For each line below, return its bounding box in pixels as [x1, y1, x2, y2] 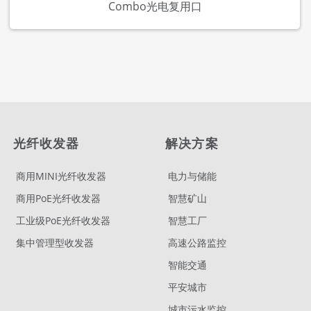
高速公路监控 [168, 236, 227, 250]
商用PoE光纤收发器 [15, 192, 101, 205]
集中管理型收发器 [15, 236, 94, 250]
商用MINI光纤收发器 [15, 169, 106, 183]
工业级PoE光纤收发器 [15, 214, 110, 228]
